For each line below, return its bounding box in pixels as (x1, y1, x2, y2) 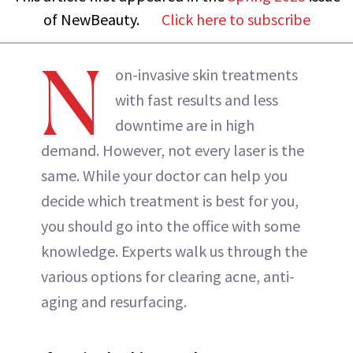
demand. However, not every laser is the (41, 139, 304, 160)
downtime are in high (115, 114, 255, 135)
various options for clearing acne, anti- (41, 266, 295, 286)
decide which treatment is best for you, (41, 190, 299, 210)
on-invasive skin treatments (115, 64, 298, 84)
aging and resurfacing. (41, 291, 187, 311)
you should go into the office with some (41, 215, 300, 236)
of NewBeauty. (43, 9, 139, 29)
